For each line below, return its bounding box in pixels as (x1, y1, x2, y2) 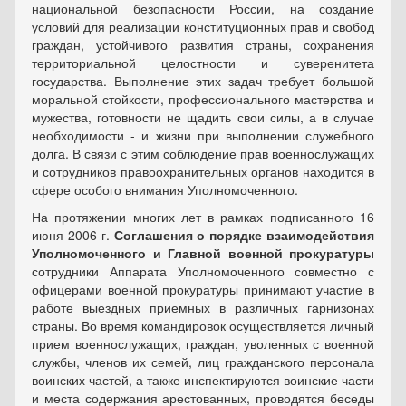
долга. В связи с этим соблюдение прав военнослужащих (32, 144, 374, 162)
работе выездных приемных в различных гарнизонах (32, 298, 374, 316)
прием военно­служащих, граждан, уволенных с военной (32, 334, 374, 353)
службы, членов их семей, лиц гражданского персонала (32, 353, 374, 371)
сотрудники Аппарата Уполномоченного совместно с (32, 262, 374, 280)
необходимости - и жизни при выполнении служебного (32, 126, 374, 144)
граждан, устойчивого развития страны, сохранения (32, 35, 374, 53)
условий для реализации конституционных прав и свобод (32, 17, 374, 35)
